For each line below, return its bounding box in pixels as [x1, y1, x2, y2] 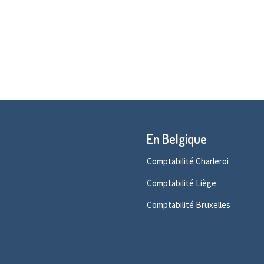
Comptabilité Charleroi [146, 156, 229, 167]
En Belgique [146, 130, 207, 147]
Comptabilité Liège [146, 177, 216, 189]
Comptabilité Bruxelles [146, 199, 230, 210]
